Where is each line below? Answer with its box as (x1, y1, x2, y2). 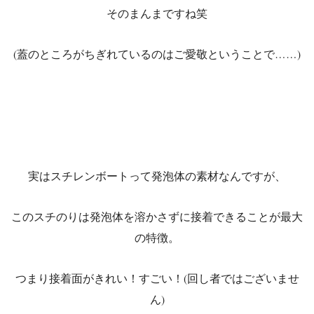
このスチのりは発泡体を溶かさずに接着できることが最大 (11, 209, 303, 224)
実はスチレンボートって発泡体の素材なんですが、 (28, 168, 286, 183)
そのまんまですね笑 (107, 6, 207, 21)
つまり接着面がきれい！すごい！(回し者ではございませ (15, 271, 299, 285)
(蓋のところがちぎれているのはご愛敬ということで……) (13, 47, 301, 62)
